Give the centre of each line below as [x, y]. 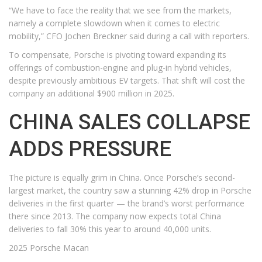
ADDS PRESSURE [90, 149]
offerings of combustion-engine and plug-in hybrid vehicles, [120, 68]
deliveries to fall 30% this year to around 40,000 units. [110, 229]
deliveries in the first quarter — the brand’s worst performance [127, 203]
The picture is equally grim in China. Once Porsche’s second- [122, 177]
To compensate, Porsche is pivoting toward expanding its [118, 55]
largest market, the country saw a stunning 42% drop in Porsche [130, 190]
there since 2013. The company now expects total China [115, 216]
